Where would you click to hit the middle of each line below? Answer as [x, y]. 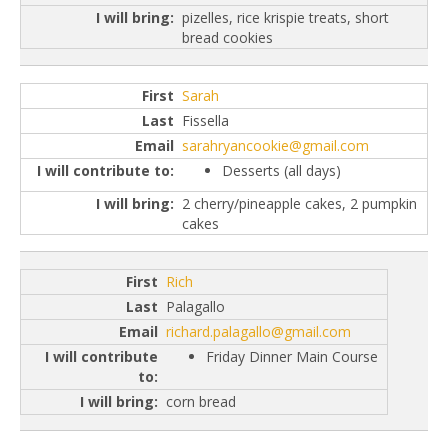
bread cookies [227, 38]
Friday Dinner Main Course [292, 356]
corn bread [201, 401]
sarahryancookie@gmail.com [275, 146]
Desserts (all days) [281, 171]
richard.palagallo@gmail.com [258, 331]
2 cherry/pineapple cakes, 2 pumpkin [299, 204]
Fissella [205, 121]
